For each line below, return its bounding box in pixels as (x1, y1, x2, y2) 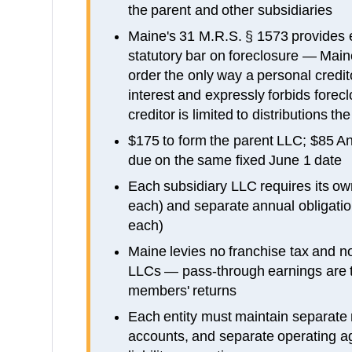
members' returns (127, 282, 237, 299)
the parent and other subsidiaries (127, 2, 332, 18)
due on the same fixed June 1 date (127, 152, 343, 168)
